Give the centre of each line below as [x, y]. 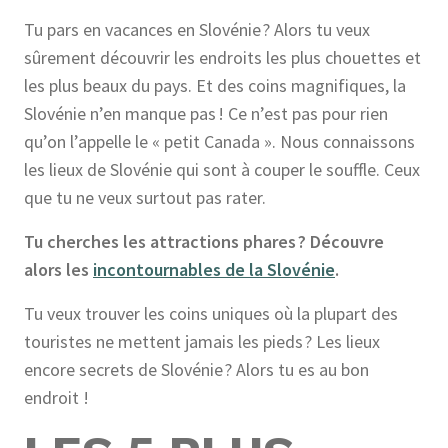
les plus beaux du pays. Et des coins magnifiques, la [215, 86]
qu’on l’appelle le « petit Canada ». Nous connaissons [219, 142]
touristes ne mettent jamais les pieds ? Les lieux [202, 342]
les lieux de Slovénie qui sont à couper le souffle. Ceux [222, 170]
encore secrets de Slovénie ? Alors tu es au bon [196, 370]
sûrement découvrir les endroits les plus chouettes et [222, 58]
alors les [58, 270]
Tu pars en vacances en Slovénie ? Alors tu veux [197, 30]
